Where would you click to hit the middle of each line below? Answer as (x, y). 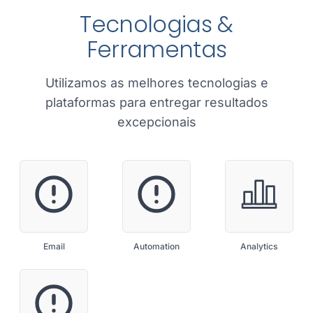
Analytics (259, 246)
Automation (156, 246)
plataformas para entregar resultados (156, 102)
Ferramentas (156, 49)
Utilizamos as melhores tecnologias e (156, 83)
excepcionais (156, 122)
